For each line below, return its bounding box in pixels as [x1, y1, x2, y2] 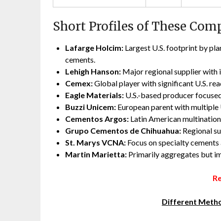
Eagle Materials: [65, 90, 124, 100]
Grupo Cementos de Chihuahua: [65, 126, 181, 136]
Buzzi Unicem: [65, 102, 116, 112]
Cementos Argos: [65, 114, 129, 124]
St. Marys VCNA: [65, 138, 126, 147]
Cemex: [65, 78, 93, 88]
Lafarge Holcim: [65, 43, 123, 53]
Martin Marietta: [65, 149, 127, 159]
